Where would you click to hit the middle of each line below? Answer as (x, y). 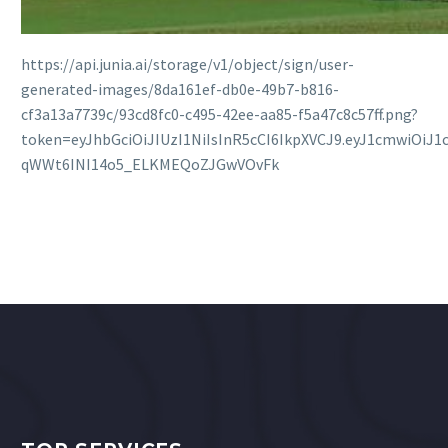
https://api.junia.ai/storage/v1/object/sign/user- (187, 63)
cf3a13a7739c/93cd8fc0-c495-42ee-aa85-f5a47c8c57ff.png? (219, 113)
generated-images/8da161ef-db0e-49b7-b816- (180, 88)
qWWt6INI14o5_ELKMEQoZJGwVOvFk (150, 163)
